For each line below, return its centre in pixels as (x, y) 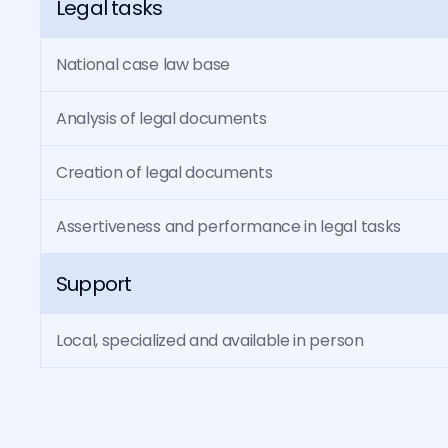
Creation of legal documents (164, 172)
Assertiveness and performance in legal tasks (228, 226)
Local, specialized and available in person (210, 340)
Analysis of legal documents (161, 118)
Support (94, 284)
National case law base (143, 64)
